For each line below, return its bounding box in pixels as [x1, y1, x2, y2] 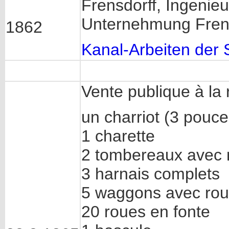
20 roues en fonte [81, 202, 210, 221]
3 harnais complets [81, 165, 220, 184]
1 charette [81, 127, 155, 146]
